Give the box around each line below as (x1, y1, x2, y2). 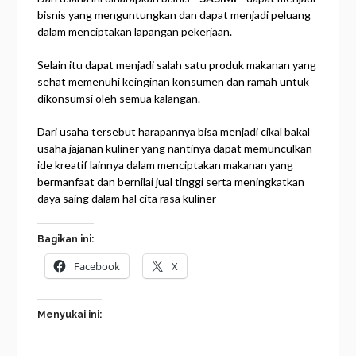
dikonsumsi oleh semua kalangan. (37, 91, 201, 105)
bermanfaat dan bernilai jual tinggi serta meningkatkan (37, 174, 305, 188)
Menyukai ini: (37, 308, 103, 320)
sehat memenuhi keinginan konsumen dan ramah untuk (37, 74, 310, 88)
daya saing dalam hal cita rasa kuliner (37, 191, 217, 205)
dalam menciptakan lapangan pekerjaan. (37, 24, 233, 38)
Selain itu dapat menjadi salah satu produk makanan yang (37, 57, 317, 72)
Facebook (74, 258, 121, 273)
